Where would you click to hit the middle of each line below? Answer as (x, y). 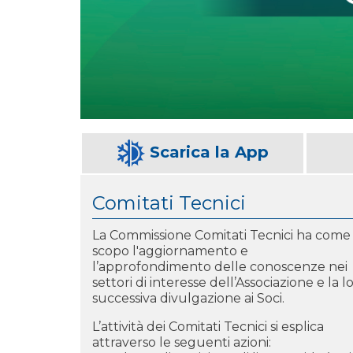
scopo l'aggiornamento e (170, 251)
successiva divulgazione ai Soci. (188, 298)
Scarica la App (209, 152)
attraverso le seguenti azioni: (182, 342)
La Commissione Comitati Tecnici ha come (221, 235)
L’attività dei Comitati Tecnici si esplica (208, 326)
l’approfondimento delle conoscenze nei (220, 266)
